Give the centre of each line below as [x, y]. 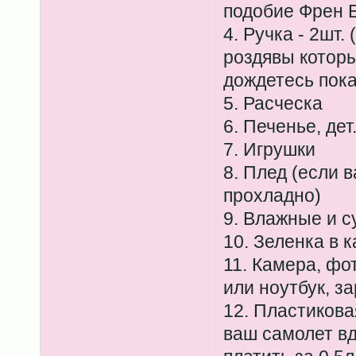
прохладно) [272, 195]
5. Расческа [273, 103]
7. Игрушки [269, 149]
